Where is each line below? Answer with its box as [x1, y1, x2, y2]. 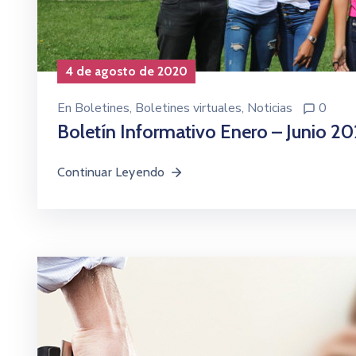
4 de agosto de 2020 [65, 63, 188, 79]
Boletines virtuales [135, 99, 242, 117]
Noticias [247, 99, 292, 117]
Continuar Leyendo [57, 164, 165, 180]
